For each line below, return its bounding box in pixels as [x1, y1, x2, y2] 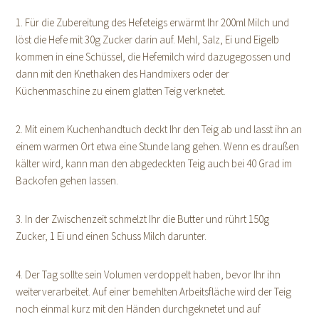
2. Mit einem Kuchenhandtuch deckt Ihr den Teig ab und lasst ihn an [16, 122, 303, 137]
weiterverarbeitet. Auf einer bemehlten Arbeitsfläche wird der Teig [16, 285, 292, 299]
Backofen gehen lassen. [16, 174, 119, 188]
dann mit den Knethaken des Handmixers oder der [16, 67, 230, 81]
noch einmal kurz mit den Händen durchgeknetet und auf [16, 302, 261, 316]
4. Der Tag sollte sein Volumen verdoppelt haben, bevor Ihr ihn [16, 268, 281, 282]
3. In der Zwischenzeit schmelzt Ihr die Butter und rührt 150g [16, 212, 270, 226]
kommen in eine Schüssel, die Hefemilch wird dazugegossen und [16, 50, 291, 64]
